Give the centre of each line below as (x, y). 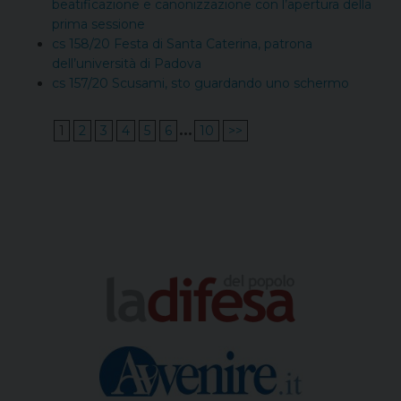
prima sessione (98, 25)
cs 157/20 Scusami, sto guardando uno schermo (200, 84)
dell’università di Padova (127, 64)
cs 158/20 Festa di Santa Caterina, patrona (182, 44)
